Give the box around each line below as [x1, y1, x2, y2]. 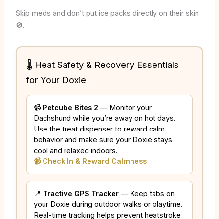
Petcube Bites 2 [42, 103, 98, 112]
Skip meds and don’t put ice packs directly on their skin [15, 9, 199, 18]
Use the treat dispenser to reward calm [33, 125, 165, 134]
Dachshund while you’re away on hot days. [33, 114, 175, 123]
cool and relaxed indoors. [33, 146, 118, 155]
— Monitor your [98, 103, 152, 112]
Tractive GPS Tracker [43, 189, 119, 198]
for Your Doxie [26, 74, 86, 86]
